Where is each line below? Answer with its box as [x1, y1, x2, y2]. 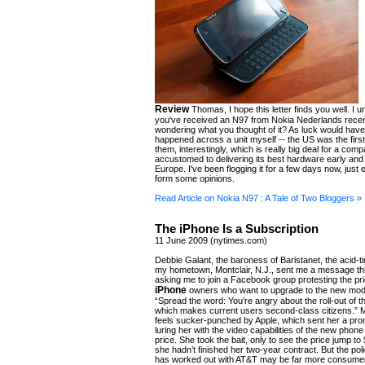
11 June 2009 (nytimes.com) [155, 235, 267, 245]
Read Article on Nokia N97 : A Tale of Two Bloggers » [155, 193, 362, 203]
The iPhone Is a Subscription [155, 222, 319, 235]
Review [155, 103, 189, 115]
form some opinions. [155, 174, 235, 183]
